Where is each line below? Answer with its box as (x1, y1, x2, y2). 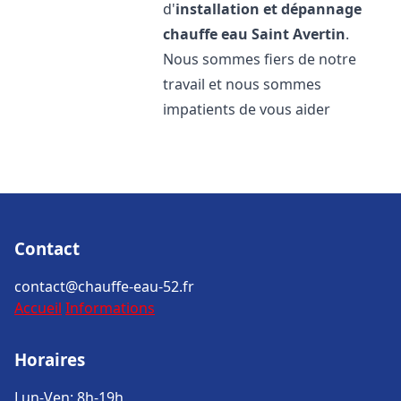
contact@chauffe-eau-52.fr (14, 277, 194, 296)
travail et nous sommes (163, 74, 322, 94)
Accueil (14, 298, 62, 318)
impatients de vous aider (163, 99, 331, 119)
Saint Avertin (252, 24, 346, 44)
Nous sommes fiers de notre (163, 49, 357, 69)
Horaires (14, 348, 85, 371)
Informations (65, 298, 155, 318)
